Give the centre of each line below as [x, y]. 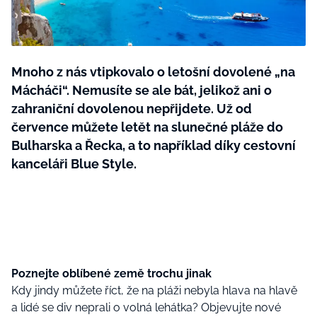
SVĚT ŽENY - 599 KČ [180, 45]
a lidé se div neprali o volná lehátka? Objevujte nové [146, 307]
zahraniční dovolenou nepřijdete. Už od [132, 109]
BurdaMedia [152, 15]
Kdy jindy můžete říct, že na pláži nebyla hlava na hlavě [154, 290]
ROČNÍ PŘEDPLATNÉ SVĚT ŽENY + [208, 65]
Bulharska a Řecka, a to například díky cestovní [154, 145]
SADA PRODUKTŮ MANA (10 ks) [202, 79]
